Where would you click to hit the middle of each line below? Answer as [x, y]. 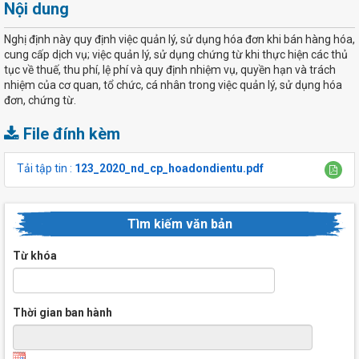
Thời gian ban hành [63, 312]
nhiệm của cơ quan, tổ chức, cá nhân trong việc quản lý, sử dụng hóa [173, 85]
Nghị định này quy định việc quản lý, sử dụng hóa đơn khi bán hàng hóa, [179, 39]
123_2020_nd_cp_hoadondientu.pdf [169, 168]
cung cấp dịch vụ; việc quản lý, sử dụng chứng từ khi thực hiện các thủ [176, 54]
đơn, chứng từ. [40, 100]
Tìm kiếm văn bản [179, 224]
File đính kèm [72, 133]
